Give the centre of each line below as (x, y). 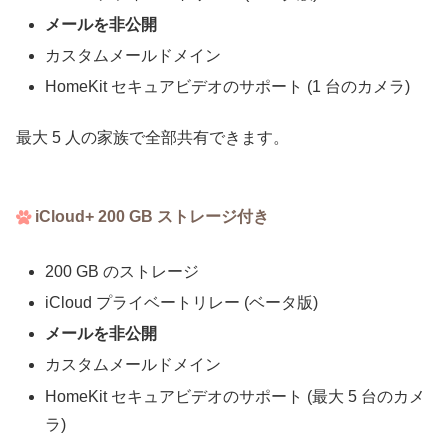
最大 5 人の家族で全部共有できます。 (152, 137)
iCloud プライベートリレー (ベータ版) (182, 303)
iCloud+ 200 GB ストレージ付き (152, 217)
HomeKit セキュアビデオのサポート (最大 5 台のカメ (235, 396)
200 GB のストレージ (122, 271)
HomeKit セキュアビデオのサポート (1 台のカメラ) (228, 87)
